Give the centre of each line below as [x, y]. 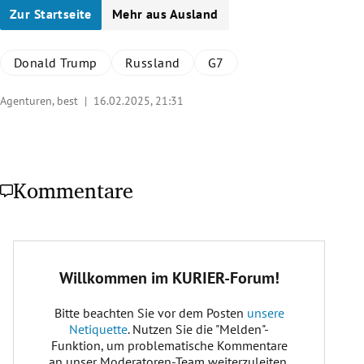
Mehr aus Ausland [165, 14]
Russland [152, 63]
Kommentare [73, 191]
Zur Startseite [51, 14]
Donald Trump [56, 63]
